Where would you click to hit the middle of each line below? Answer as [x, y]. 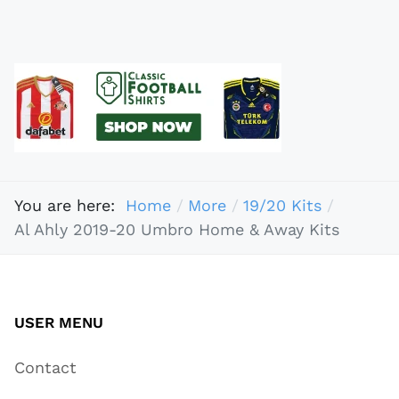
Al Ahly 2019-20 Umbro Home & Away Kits [177, 230]
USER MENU [59, 322]
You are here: [70, 206]
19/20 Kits [282, 206]
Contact [45, 367]
